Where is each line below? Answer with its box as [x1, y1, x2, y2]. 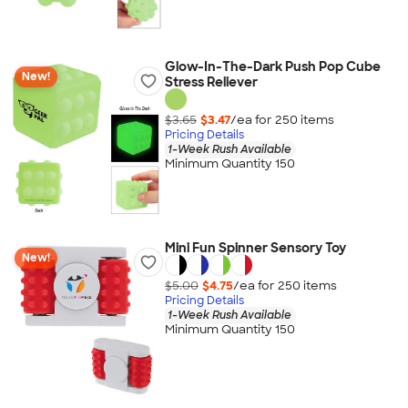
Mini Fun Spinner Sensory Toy [164, 240, 346, 256]
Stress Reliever [164, 74, 258, 90]
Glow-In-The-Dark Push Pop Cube [164, 58, 381, 75]
